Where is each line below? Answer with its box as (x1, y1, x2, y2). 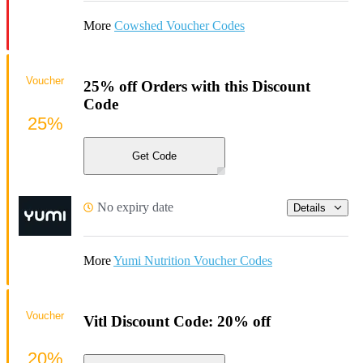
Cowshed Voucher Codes (114, 19, 245, 33)
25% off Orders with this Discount (83, 77, 310, 95)
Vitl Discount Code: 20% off (83, 313, 271, 331)
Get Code (132, 150, 177, 163)
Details (293, 201, 326, 214)
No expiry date (97, 200, 173, 215)
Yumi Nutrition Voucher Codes (113, 254, 272, 268)
